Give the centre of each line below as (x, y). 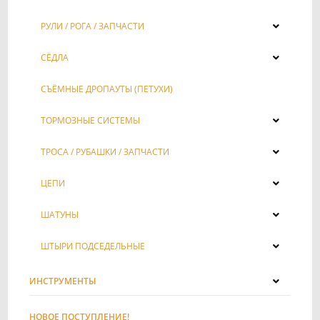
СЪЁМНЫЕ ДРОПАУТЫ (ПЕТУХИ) (107, 89)
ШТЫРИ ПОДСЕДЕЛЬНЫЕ (93, 246)
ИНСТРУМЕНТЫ (63, 281)
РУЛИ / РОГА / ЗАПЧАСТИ (93, 26)
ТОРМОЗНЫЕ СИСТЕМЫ (91, 120)
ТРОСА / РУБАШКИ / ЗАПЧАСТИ (105, 151)
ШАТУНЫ (60, 214)
